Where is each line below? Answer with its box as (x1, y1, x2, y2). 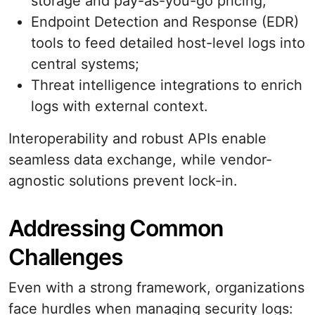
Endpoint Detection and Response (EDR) (31, 13, 299, 30)
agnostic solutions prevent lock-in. (8, 172, 238, 189)
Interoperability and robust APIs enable (8, 130, 266, 147)
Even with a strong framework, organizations (8, 279, 304, 296)
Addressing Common (8, 214, 224, 242)
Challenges (8, 243, 123, 271)
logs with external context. (31, 98, 208, 115)
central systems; (31, 56, 139, 72)
